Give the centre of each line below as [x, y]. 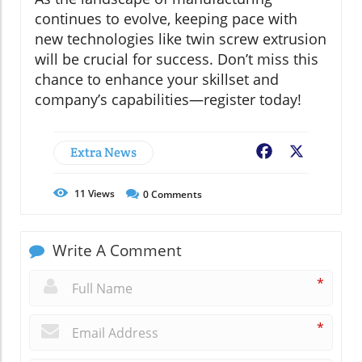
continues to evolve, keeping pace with [166, 19]
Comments [175, 195]
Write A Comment [115, 251]
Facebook [304, 153]
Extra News [103, 153]
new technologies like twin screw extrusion [181, 39]
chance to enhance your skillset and [157, 80]
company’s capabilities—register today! [168, 100]
